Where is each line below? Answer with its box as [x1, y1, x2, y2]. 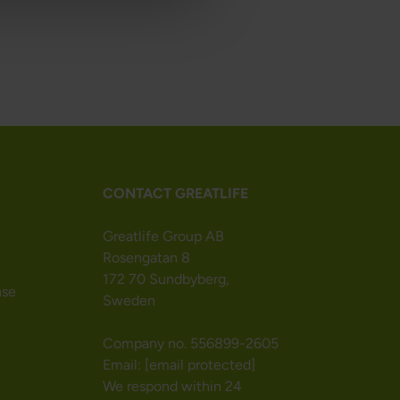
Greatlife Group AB [102, 227, 224, 245]
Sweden [102, 291, 155, 309]
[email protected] [144, 355, 255, 373]
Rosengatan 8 [102, 248, 190, 266]
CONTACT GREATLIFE [102, 184, 248, 202]
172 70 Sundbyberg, [102, 270, 229, 287]
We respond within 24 [102, 377, 242, 395]
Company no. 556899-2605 [102, 334, 279, 352]
